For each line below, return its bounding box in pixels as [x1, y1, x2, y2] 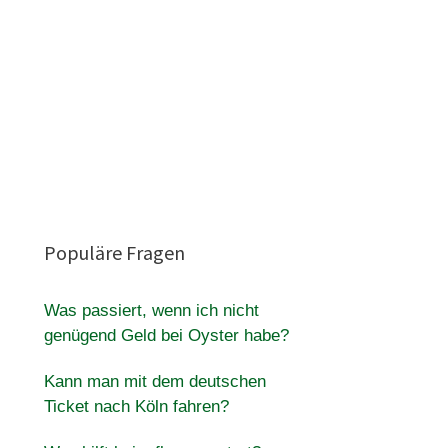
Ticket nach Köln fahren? [43, 397, 229, 416]
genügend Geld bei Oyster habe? [43, 326, 289, 345]
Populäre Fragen [43, 240, 185, 265]
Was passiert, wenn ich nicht [43, 301, 259, 320]
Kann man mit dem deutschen [43, 372, 266, 391]
